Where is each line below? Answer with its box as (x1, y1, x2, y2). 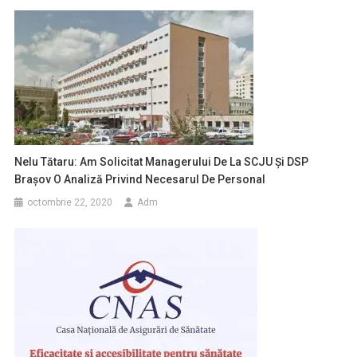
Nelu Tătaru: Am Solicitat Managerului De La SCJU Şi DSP (14, 155, 309, 168)
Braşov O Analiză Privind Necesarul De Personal (14, 172, 266, 186)
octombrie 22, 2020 (27, 196, 113, 208)
